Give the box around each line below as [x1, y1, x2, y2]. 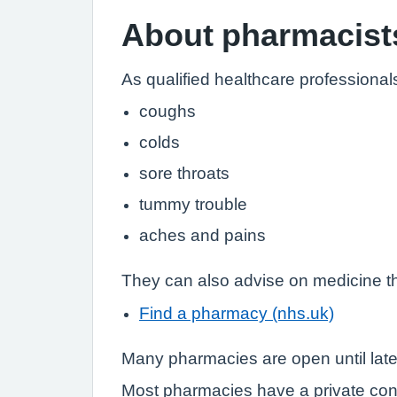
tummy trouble [139, 196, 247, 213]
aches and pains [139, 227, 266, 244]
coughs [139, 103, 196, 120]
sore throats [139, 165, 230, 182]
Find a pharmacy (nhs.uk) [139, 304, 334, 322]
